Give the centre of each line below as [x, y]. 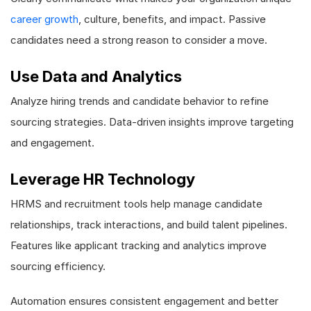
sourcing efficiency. [58, 266]
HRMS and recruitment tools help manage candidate [136, 204]
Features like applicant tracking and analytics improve [138, 245]
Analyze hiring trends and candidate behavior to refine [140, 101]
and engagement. [52, 143]
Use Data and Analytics [96, 76]
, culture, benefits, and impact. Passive [172, 19]
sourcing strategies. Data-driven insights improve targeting [152, 122]
